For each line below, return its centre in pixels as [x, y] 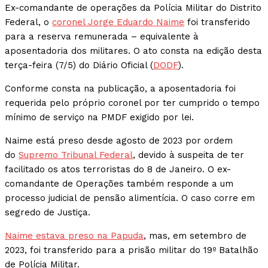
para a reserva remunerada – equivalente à [102, 37]
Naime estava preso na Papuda [74, 236]
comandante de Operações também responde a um [119, 184]
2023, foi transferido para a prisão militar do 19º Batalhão [132, 250]
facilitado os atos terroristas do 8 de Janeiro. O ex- [118, 170]
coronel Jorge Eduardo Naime [118, 22]
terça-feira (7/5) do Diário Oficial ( [79, 66]
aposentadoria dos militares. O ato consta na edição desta [133, 51]
